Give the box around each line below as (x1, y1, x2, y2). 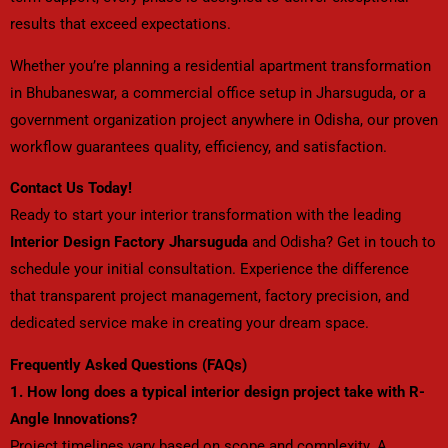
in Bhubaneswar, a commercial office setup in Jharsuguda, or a (10, 83, 426, 102)
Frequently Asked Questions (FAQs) (10, 355, 247, 374)
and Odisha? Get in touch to (248, 233, 436, 252)
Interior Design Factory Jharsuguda (10, 233, 248, 252)
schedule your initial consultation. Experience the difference (10, 260, 409, 279)
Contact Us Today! (10, 179, 132, 198)
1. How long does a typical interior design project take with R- (10, 382, 425, 401)
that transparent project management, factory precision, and (10, 287, 409, 306)
